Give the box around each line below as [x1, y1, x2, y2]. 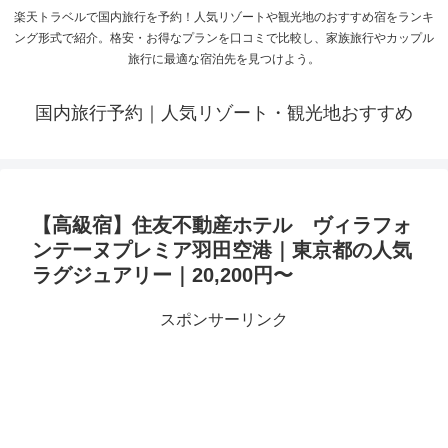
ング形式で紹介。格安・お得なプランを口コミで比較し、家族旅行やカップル [14, 31, 434, 46]
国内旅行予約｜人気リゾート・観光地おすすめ [35, 103, 413, 124]
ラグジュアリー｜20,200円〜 [32, 264, 293, 287]
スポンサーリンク [160, 311, 288, 329]
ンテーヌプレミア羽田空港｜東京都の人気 [32, 239, 412, 262]
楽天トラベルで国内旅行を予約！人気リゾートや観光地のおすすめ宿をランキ [14, 10, 434, 25]
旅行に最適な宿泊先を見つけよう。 [128, 52, 320, 67]
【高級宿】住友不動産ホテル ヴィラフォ [32, 214, 412, 237]
